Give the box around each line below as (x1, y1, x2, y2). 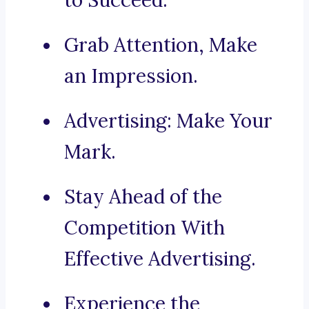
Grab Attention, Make (64, 32, 257, 58)
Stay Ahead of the (64, 184, 222, 210)
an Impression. (64, 63, 198, 89)
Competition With (64, 215, 225, 241)
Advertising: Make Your (64, 108, 272, 134)
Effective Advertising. (64, 246, 256, 272)
